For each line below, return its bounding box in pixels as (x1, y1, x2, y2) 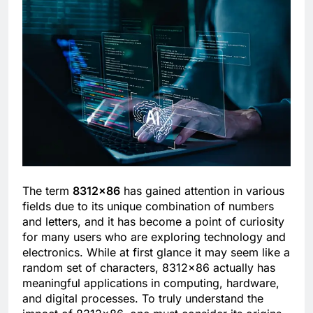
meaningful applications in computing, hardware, (22, 275, 279, 290)
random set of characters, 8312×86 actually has (22, 260, 275, 275)
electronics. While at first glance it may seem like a (22, 245, 290, 259)
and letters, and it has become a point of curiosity (22, 214, 284, 228)
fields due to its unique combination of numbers (22, 198, 274, 213)
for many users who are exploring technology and (22, 229, 286, 244)
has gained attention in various (120, 183, 284, 198)
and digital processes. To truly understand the (22, 291, 263, 305)
